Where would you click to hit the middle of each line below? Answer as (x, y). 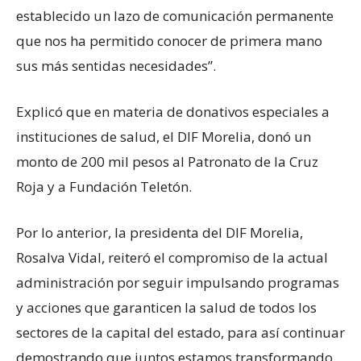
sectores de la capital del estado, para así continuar (180, 332)
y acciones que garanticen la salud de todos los (166, 307)
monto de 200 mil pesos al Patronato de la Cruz (167, 161)
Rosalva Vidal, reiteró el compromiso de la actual (172, 257)
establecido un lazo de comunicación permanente (175, 15)
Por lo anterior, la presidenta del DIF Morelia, (160, 232)
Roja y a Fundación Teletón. (104, 186)
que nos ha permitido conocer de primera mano (169, 40)
